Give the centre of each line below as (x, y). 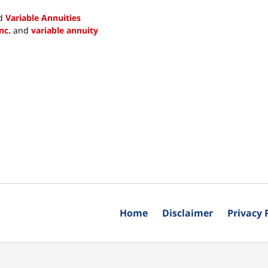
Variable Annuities (43, 17)
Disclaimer (188, 213)
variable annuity (65, 30)
